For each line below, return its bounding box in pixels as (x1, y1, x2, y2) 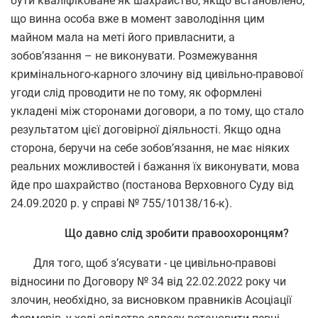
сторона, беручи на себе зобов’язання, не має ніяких (11, 141, 290, 155)
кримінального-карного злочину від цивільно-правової (11, 67, 303, 81)
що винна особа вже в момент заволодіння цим (11, 11, 265, 26)
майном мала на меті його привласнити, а (11, 30, 235, 44)
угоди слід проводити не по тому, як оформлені (11, 85, 262, 99)
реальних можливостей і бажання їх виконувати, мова (11, 159, 300, 173)
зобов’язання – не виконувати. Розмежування (11, 48, 258, 62)
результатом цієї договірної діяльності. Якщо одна (11, 122, 281, 136)
